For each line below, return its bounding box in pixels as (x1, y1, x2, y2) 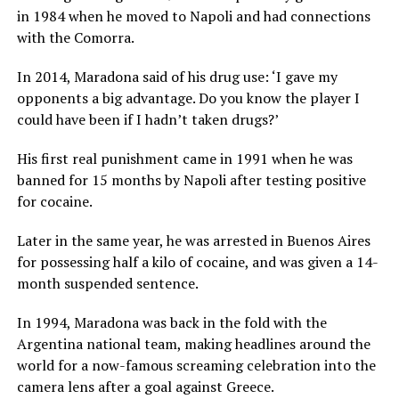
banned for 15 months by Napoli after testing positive (16, 169, 366, 190)
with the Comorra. (16, 27, 134, 47)
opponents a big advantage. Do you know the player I (16, 87, 360, 108)
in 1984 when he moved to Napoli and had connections (16, 5, 370, 26)
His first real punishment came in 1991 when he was (16, 148, 353, 168)
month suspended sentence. (16, 273, 199, 293)
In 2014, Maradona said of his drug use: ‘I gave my (16, 66, 338, 86)
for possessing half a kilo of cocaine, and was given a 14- (16, 251, 379, 272)
